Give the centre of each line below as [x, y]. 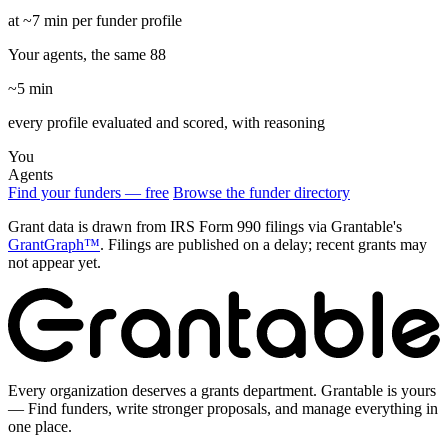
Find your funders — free [88, 193]
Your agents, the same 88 [87, 55]
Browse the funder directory [261, 193]
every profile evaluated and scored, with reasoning [166, 123]
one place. [40, 427]
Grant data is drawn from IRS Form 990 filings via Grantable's [205, 227]
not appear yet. [54, 263]
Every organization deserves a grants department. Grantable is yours [222, 391]
